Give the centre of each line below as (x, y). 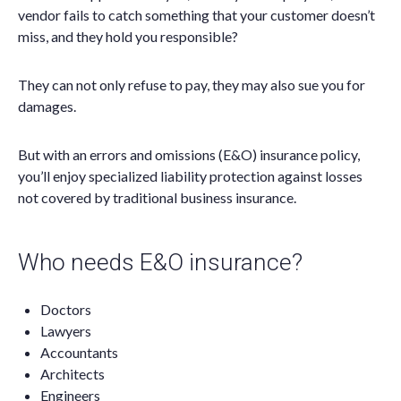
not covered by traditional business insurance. (157, 197)
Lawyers (66, 331)
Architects (73, 374)
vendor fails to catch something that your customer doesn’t (196, 15)
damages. (47, 106)
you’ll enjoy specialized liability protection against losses (190, 176)
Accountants (79, 352)
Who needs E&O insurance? (160, 262)
